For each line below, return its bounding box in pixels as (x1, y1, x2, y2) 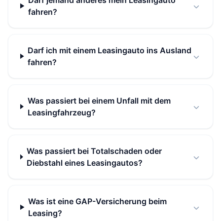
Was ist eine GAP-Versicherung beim (28, 196, 167, 207)
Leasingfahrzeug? (27, 108, 96, 118)
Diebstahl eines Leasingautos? (27, 158, 143, 168)
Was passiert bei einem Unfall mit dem (27, 96, 171, 106)
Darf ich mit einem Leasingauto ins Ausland (28, 45, 192, 56)
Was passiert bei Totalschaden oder (27, 146, 162, 156)
